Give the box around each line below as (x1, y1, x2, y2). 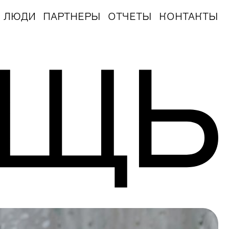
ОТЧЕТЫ (108, 12, 152, 22)
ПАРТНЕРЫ (43, 12, 101, 22)
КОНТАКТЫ (158, 12, 218, 22)
